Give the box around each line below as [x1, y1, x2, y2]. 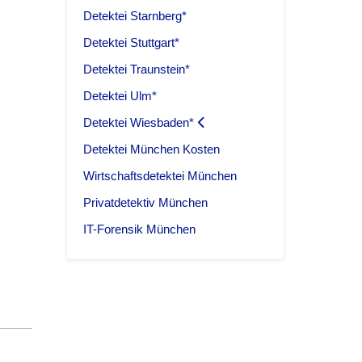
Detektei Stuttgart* [83, 36, 179, 50]
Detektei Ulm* [83, 89, 157, 103]
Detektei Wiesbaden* [83, 116, 194, 130]
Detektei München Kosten [83, 142, 220, 157]
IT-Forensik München [83, 222, 196, 237]
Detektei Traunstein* [83, 62, 190, 77]
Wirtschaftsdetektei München [83, 169, 237, 183]
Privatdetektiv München [83, 196, 208, 210]
